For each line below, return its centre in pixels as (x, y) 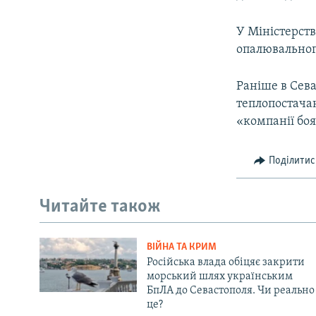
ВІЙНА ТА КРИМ (181, 247)
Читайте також (100, 207)
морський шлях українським (219, 276)
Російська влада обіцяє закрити (225, 262)
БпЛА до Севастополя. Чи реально (230, 290)
